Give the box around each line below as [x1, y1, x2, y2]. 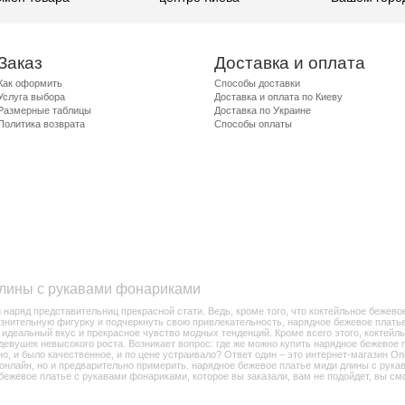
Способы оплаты [214, 118, 292, 129]
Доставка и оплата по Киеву [214, 91, 343, 102]
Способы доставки [214, 78, 300, 89]
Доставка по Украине [214, 105, 311, 116]
